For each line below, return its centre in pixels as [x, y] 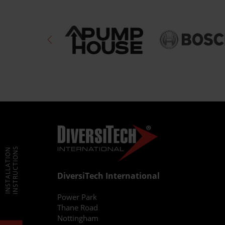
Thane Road [78, 207]
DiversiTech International [108, 176]
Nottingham [78, 218]
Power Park [77, 197]
